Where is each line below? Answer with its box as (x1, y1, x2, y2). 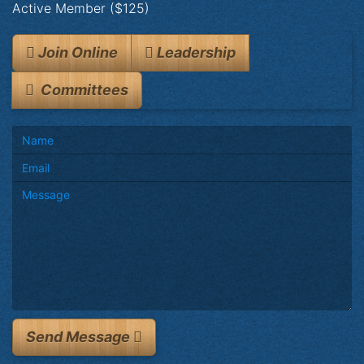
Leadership (154, 43, 236, 61)
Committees (34, 80, 128, 98)
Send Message (26, 328, 133, 346)
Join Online (35, 43, 118, 61)
